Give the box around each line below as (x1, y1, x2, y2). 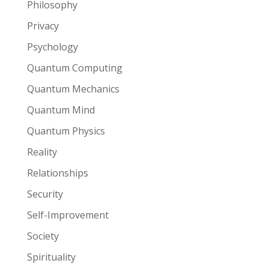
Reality (26, 145, 57, 159)
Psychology (26, 40, 78, 53)
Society (26, 229, 59, 243)
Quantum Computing (26, 61, 122, 74)
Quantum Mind (26, 103, 95, 116)
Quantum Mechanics (26, 82, 119, 95)
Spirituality (26, 250, 76, 264)
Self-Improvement (26, 208, 109, 222)
